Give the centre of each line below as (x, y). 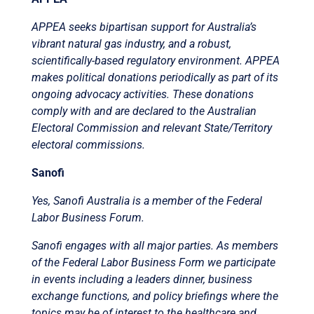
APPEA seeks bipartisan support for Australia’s (144, 27)
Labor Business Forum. (88, 217)
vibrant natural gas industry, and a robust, (131, 43)
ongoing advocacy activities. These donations (142, 94)
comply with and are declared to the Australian (144, 111)
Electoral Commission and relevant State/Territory (151, 128)
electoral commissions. (88, 144)
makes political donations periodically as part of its (155, 77)
